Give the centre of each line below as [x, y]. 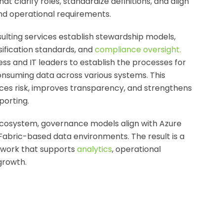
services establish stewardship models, [99, 37]
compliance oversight [137, 50]
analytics [94, 149]
